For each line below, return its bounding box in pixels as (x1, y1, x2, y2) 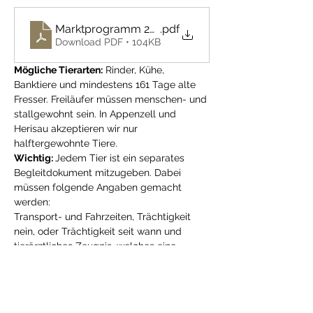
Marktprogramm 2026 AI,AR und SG (55, 22, 240, 36)
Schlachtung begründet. (14, 255, 128, 266)
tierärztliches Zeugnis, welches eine (14, 240, 179, 252)
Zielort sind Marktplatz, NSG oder (14, 284, 169, 296)
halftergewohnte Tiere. (14, 138, 117, 149)
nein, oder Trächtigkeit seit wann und (14, 226, 184, 237)
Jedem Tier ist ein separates (55, 152, 187, 163)
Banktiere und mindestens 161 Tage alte (14, 79, 198, 90)
